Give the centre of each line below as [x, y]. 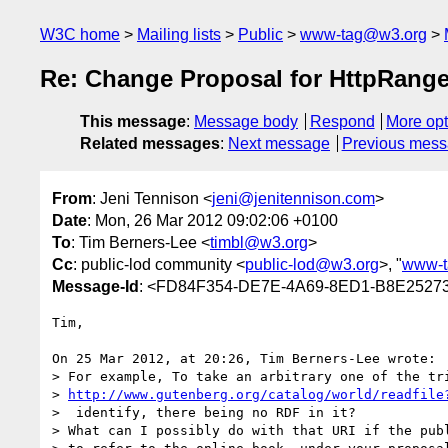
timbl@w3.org [259, 242]
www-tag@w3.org [363, 34]
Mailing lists [179, 34]
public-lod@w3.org [312, 264]
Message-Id [95, 286]
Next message [279, 144]
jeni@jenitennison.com [293, 198]
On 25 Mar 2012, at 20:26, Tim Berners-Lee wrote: [244, 358]
